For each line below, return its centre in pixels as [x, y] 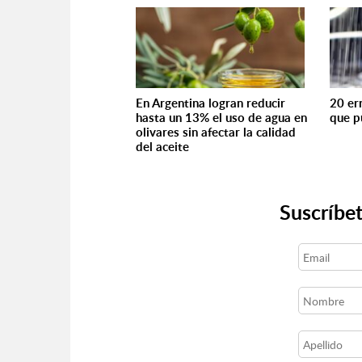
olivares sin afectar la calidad [216, 132]
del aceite [162, 147]
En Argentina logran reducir [210, 103]
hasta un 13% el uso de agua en [221, 118]
